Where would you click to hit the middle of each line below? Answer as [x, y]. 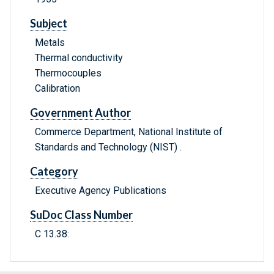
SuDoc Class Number [81, 215]
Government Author [80, 113]
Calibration [57, 89]
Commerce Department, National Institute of [129, 132]
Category [54, 172]
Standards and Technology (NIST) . [108, 147]
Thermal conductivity [79, 58]
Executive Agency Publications [101, 191]
